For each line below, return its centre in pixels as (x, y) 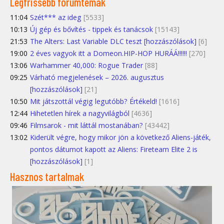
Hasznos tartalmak (47, 177)
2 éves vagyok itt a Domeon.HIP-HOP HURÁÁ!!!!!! (108, 53)
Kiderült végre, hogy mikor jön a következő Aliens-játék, (120, 137)
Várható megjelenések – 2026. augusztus (97, 77)
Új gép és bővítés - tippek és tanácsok (91, 29)
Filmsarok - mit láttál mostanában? (86, 125)
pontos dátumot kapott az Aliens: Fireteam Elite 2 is (114, 149)
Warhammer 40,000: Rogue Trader (86, 65)
